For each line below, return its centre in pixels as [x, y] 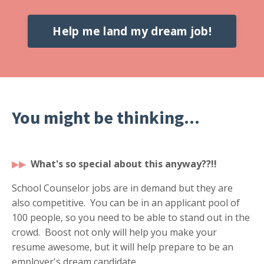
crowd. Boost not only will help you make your [114, 232]
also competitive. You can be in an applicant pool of [126, 203]
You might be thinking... [106, 118]
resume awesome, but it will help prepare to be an [123, 247]
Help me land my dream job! [132, 31]
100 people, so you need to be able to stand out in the [131, 218]
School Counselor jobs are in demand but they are [122, 188]
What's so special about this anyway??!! [124, 164]
